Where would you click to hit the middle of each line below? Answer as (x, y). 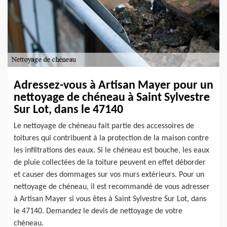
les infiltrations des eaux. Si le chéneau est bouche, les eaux (111, 151)
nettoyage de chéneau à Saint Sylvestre (112, 98)
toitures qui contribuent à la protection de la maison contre (111, 139)
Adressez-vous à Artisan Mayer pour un (113, 86)
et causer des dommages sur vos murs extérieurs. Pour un (109, 175)
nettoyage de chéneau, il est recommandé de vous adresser (112, 187)
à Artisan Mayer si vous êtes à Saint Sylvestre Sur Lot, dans (110, 199)
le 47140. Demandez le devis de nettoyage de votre (98, 212)
